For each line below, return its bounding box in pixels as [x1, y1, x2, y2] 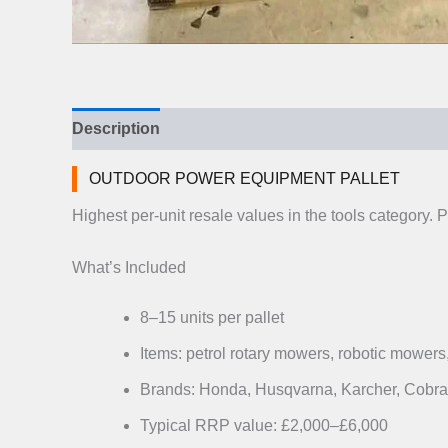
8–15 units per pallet [140, 308, 284, 326]
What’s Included [72, 258, 186, 276]
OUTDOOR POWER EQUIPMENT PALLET [89, 169, 400, 187]
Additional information [180, 119, 349, 137]
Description [72, 119, 160, 137]
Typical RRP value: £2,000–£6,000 [140, 416, 388, 434]
